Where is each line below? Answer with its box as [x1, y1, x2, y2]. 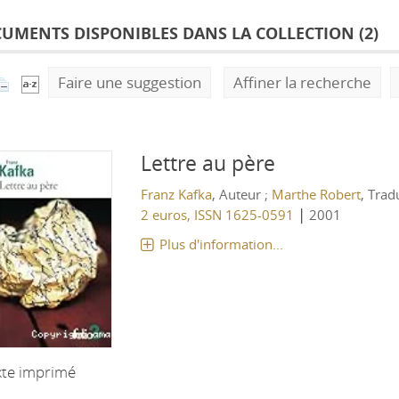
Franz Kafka [140, 185, 212, 203]
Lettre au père [140, 150, 275, 177]
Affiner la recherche [233, 72, 371, 93]
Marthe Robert [271, 185, 361, 203]
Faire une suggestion [58, 72, 201, 93]
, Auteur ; [211, 185, 272, 203]
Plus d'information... [159, 235, 283, 253]
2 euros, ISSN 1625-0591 [140, 206, 294, 224]
